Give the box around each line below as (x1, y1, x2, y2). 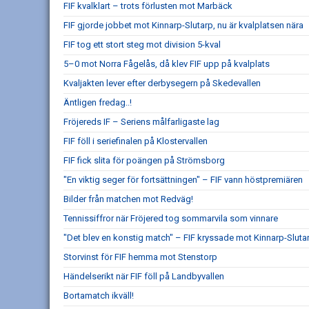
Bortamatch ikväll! (63, 290, 134, 301)
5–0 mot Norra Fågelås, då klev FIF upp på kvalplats (63, 59, 270, 70)
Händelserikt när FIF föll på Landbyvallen (63, 271, 224, 282)
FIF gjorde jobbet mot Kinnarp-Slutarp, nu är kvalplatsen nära (63, 20, 303, 31)
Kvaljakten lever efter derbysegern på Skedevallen (63, 78, 261, 89)
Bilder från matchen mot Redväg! (63, 194, 193, 205)
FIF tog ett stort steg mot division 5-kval (63, 39, 221, 50)
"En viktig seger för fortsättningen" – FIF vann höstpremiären (63, 175, 303, 186)
